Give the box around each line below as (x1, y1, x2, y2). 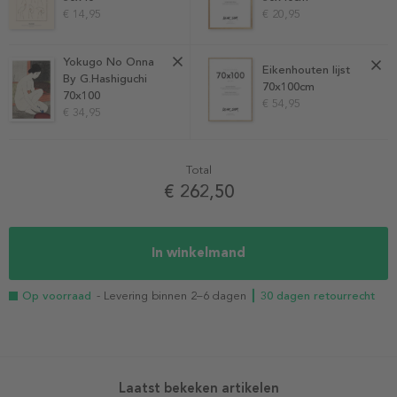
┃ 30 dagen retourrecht (250, 288, 375, 303)
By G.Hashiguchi (63, 71, 148, 86)
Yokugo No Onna (63, 54, 155, 69)
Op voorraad (22, 288, 91, 303)
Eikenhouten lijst (261, 63, 350, 78)
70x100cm (261, 80, 315, 95)
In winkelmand (151, 245, 245, 261)
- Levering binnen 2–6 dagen (97, 288, 250, 303)
